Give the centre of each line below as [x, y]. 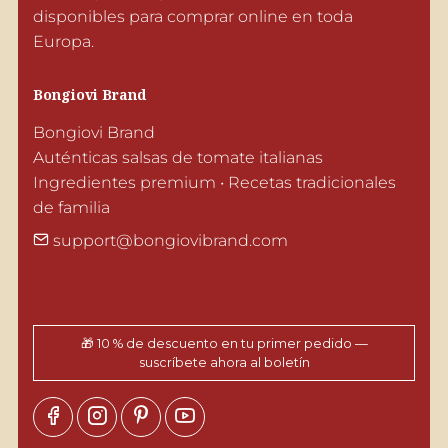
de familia [71, 208]
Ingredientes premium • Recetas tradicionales [214, 183]
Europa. [63, 42]
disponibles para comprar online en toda [192, 17]
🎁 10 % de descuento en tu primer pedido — [224, 344]
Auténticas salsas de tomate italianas [177, 158]
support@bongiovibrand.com [168, 241]
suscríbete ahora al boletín [224, 363]
